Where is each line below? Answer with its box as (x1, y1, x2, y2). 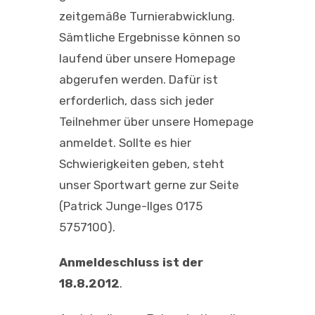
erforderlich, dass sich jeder (59, 93, 214, 108)
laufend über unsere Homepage (59, 51, 236, 65)
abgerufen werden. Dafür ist (59, 72, 218, 86)
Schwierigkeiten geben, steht (59, 156, 224, 171)
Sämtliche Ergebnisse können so (59, 30, 240, 44)
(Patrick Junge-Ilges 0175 (59, 198, 202, 213)
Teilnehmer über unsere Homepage (59, 114, 254, 129)
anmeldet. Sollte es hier (59, 135, 191, 150)
